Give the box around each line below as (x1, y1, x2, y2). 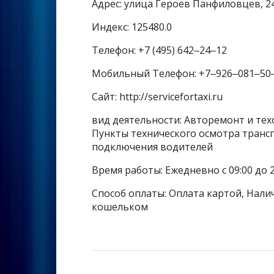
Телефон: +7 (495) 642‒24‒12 (92, 43, 227, 57)
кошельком (92, 200, 148, 214)
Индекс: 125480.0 (92, 20, 172, 34)
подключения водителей (92, 140, 213, 154)
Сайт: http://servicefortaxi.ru (92, 90, 223, 104)
